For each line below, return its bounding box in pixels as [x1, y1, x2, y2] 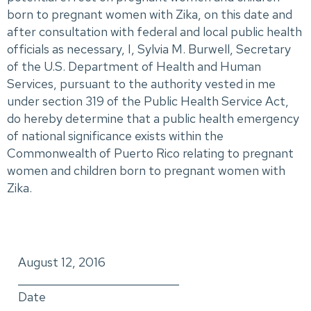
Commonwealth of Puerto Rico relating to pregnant [7, 144, 294, 161]
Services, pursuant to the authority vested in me [7, 75, 276, 92]
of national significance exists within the [7, 127, 224, 144]
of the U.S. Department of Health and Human [7, 58, 261, 74]
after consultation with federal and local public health [7, 23, 302, 40]
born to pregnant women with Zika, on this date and [7, 6, 292, 22]
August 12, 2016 [18, 253, 106, 270]
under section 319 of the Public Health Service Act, [7, 92, 289, 109]
